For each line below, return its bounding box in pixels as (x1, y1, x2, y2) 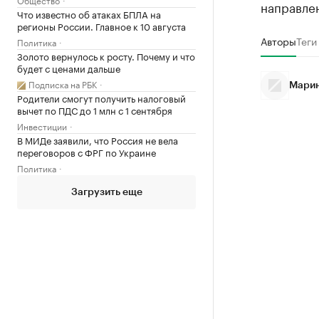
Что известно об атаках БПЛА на (17, 6, 161, 21)
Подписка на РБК (28, 77, 97, 90)
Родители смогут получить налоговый (17, 90, 186, 105)
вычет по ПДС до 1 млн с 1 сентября (17, 103, 172, 117)
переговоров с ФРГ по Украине (17, 145, 156, 159)
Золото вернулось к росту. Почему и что (17, 48, 195, 63)
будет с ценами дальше (17, 61, 120, 75)
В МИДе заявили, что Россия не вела (17, 132, 178, 147)
